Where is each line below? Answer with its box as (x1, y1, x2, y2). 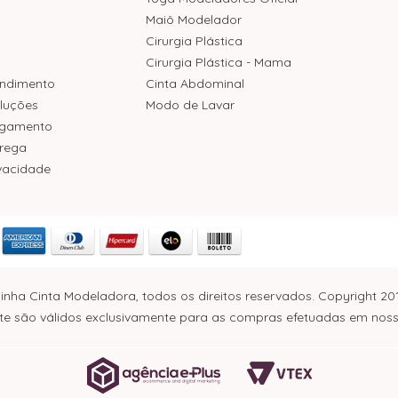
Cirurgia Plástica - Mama (146, 54, 291, 70)
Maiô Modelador (146, 12, 242, 28)
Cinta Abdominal (146, 76, 244, 92)
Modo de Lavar (146, 97, 235, 113)
